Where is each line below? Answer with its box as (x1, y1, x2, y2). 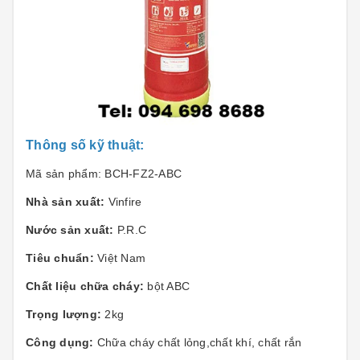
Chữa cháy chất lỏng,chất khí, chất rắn (96, 336, 302, 349)
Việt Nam (93, 252, 145, 264)
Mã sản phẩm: (26, 167, 105, 180)
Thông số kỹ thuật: (26, 138, 145, 152)
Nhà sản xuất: (26, 195, 105, 208)
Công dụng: (26, 336, 97, 349)
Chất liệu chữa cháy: (26, 280, 144, 292)
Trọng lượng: (26, 308, 101, 321)
